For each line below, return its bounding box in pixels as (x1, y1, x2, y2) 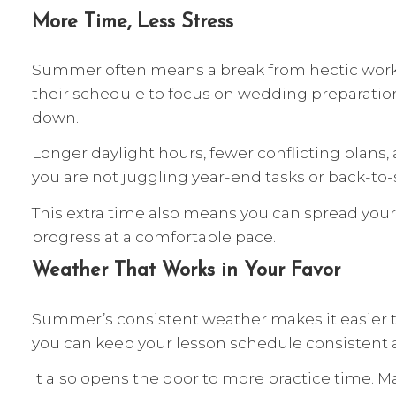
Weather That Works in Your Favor (32, 261, 340, 282)
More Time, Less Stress (32, 11, 233, 33)
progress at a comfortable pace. (32, 226, 276, 246)
